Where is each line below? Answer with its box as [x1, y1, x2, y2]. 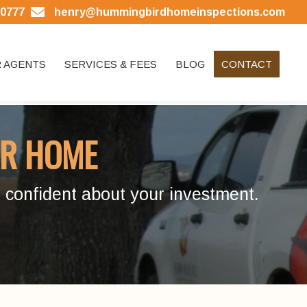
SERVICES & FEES [64, 58, 158, 70]
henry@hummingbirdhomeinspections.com [54, 6, 286, 18]
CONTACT [221, 58, 273, 70]
